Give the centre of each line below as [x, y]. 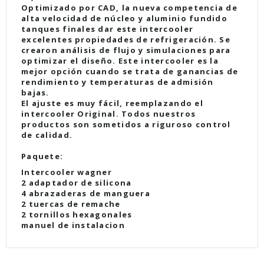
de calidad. [47, 135]
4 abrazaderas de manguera [86, 193]
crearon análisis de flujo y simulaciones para [126, 50]
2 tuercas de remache [71, 204]
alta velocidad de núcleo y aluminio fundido [125, 18]
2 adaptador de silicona [77, 182]
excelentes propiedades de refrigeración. [119, 39]
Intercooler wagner [68, 172]
